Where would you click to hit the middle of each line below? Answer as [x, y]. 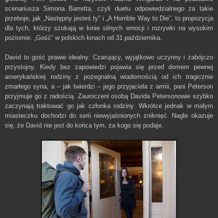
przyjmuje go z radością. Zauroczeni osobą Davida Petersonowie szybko [109, 96]
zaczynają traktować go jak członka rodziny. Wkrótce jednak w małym [109, 106]
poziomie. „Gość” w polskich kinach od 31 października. [83, 37]
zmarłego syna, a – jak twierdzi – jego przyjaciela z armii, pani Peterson [109, 86]
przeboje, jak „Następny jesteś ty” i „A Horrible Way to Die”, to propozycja [109, 18]
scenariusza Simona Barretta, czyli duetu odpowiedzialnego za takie [109, 8]
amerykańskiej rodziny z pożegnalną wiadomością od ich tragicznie [109, 76]
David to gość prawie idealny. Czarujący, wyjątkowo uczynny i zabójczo [109, 57]
